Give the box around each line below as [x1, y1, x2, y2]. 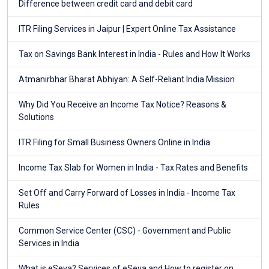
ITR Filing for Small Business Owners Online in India [19, 138, 210, 148]
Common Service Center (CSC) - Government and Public [19, 226, 231, 236]
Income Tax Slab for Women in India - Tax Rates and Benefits [19, 163, 248, 173]
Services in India [19, 238, 79, 249]
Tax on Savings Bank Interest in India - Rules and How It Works [19, 49, 250, 59]
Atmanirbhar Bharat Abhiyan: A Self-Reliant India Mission [19, 74, 235, 85]
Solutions [19, 112, 54, 122]
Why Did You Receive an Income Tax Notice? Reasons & [19, 100, 226, 110]
